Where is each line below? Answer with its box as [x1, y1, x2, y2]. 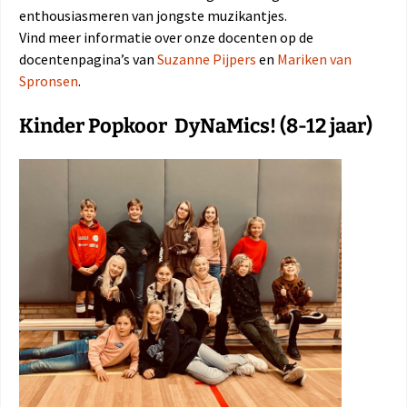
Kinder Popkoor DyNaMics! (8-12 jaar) [19, 113, 372, 138]
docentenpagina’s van [19, 49, 157, 68]
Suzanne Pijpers [157, 49, 256, 68]
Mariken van [277, 49, 352, 68]
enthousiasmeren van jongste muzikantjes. [19, 5, 287, 25]
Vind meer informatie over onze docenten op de [19, 27, 313, 46]
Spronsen [19, 71, 78, 90]
